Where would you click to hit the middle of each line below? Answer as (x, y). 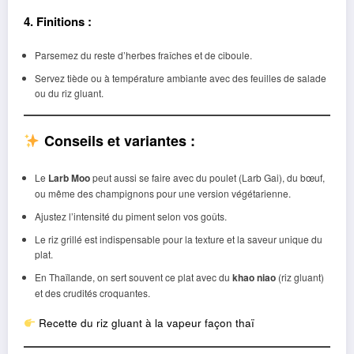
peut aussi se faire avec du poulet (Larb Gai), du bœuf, (207, 177)
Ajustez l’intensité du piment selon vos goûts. (130, 216)
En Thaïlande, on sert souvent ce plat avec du (133, 277)
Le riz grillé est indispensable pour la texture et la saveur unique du (178, 239)
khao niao (254, 277)
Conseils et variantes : (117, 141)
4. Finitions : (58, 21)
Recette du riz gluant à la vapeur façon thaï (147, 322)
